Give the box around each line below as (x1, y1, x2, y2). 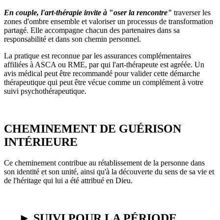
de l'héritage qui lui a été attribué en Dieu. (4, 176, 135, 185)
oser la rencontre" (113, 8, 172, 17)
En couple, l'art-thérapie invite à (4, 8, 107, 17)
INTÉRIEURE (4, 136, 81, 149)
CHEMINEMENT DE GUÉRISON (4, 122, 181, 136)
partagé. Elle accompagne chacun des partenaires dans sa (4, 26, 180, 35)
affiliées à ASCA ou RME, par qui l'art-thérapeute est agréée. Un (4, 60, 204, 69)
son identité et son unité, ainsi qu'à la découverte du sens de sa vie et (4, 167, 214, 176)
